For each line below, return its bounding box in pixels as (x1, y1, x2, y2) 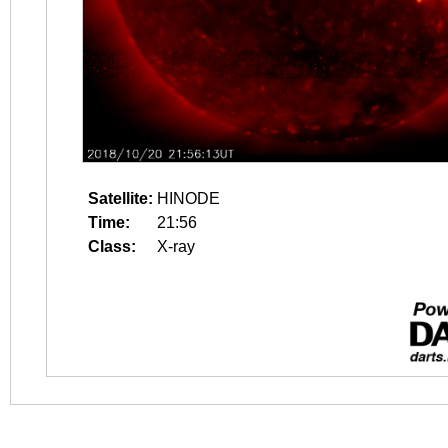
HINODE (157, 190, 220, 207)
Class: (88, 238, 136, 255)
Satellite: (88, 190, 153, 207)
